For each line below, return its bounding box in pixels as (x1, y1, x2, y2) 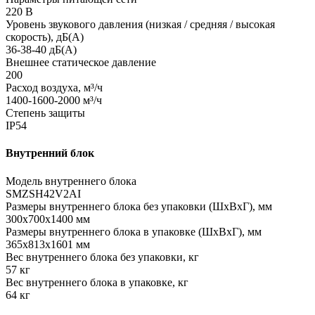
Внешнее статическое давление (6, 56, 156, 68)
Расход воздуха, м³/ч (6, 81, 103, 94)
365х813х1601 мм (6, 238, 90, 250)
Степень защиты (6, 106, 85, 119)
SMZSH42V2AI (6, 187, 81, 200)
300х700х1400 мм (6, 212, 90, 225)
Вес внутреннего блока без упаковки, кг (6, 250, 199, 263)
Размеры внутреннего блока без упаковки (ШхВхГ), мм (6, 200, 272, 212)
